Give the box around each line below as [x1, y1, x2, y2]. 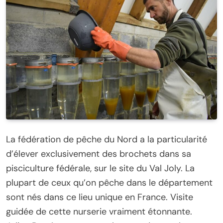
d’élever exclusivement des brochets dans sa [6, 148, 191, 160]
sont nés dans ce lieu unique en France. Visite [6, 191, 193, 204]
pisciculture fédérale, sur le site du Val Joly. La [6, 162, 195, 175]
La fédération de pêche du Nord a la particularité [6, 133, 207, 146]
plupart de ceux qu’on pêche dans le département [6, 177, 213, 189]
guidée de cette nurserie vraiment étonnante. [6, 206, 192, 218]
